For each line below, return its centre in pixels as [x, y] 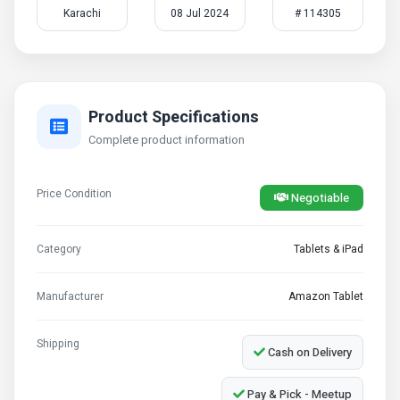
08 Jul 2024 [200, 13]
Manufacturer [70, 296]
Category [59, 249]
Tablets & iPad [329, 249]
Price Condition [74, 194]
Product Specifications [174, 117]
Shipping [58, 344]
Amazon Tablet [326, 296]
